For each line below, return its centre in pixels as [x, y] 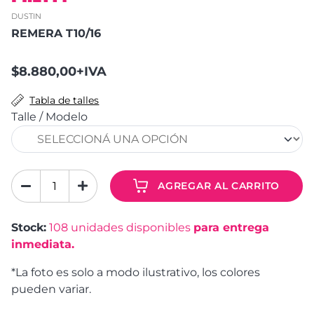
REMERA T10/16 [56, 33]
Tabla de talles [64, 100]
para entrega [231, 227]
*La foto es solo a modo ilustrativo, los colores [136, 272]
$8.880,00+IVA [59, 71]
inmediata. [43, 244]
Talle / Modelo [49, 116]
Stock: [29, 227]
